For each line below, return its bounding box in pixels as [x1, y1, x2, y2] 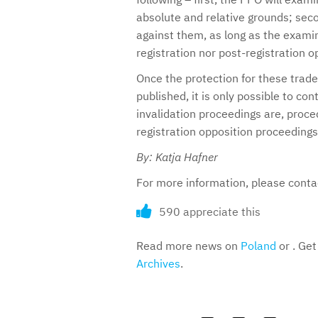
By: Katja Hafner [136, 149, 218, 164]
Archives [136, 256, 180, 271]
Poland [241, 238, 276, 253]
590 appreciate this [159, 204, 261, 219]
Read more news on [136, 238, 241, 253]
